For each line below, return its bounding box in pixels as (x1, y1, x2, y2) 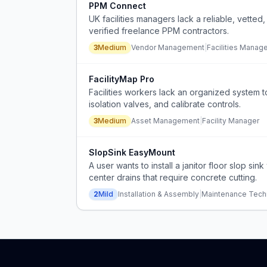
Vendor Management (131, 43, 204, 52)
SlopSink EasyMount (89, 147, 175, 157)
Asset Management (131, 116, 200, 125)
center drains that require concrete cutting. (89, 172, 257, 182)
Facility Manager (202, 116, 259, 125)
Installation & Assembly (118, 190, 199, 198)
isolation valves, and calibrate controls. (89, 99, 241, 109)
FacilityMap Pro (89, 74, 154, 84)
